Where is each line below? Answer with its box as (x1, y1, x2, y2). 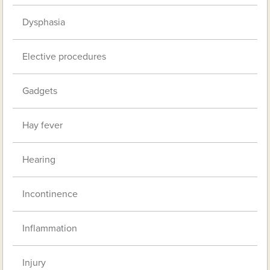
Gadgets (22, 84, 58, 97)
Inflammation (22, 222, 78, 234)
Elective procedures (22, 50, 107, 63)
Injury (22, 256, 46, 269)
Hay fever (22, 119, 63, 131)
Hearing (22, 153, 56, 166)
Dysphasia (22, 16, 66, 28)
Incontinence (22, 187, 78, 200)
